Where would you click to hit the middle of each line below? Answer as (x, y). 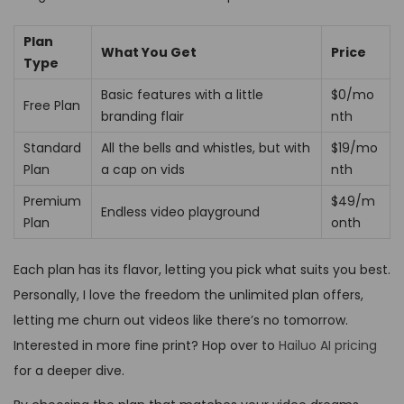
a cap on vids (143, 169)
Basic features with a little (182, 94)
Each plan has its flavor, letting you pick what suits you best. (202, 269)
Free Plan (52, 105)
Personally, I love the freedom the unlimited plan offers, (188, 294)
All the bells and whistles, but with (206, 147)
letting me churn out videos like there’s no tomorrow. (181, 320)
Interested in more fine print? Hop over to (146, 345)
